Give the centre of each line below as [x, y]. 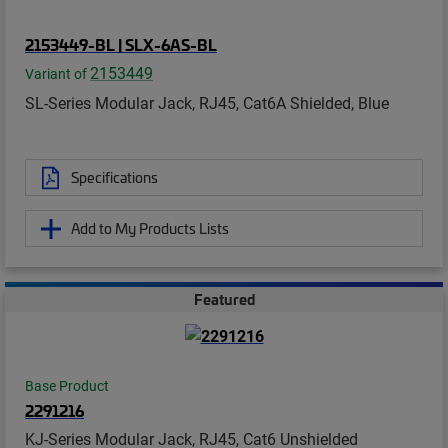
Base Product [67, 386]
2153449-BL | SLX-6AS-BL [121, 44]
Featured [224, 299]
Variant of [57, 74]
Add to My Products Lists [150, 228]
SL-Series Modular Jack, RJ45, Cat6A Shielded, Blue [207, 103]
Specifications [114, 177]
